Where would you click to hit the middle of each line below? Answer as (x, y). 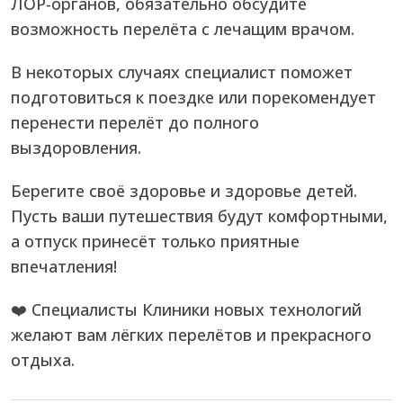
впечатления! (64, 267)
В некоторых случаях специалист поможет (182, 72)
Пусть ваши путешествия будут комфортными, (199, 216)
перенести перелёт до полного (135, 123)
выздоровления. (76, 148)
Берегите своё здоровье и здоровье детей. (184, 191)
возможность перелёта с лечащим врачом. (183, 29)
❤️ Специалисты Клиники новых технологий (186, 310)
